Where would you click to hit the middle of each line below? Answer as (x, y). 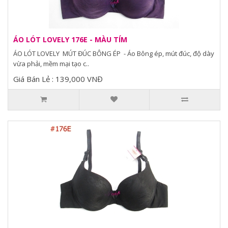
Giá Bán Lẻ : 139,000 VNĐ (58, 79)
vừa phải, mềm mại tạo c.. (51, 64)
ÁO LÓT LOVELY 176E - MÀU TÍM (70, 39)
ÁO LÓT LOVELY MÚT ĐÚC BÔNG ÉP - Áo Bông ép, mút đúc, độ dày (114, 53)
